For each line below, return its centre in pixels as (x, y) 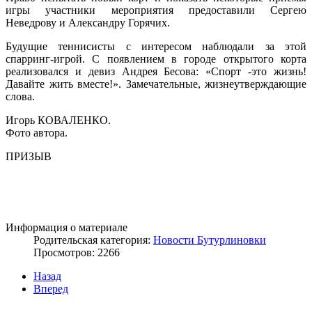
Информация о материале (67, 227)
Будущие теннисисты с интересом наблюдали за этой (156, 46)
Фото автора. (37, 132)
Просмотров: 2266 (77, 252)
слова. (20, 96)
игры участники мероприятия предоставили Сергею (156, 10)
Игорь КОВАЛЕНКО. (58, 120)
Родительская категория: (93, 240)
